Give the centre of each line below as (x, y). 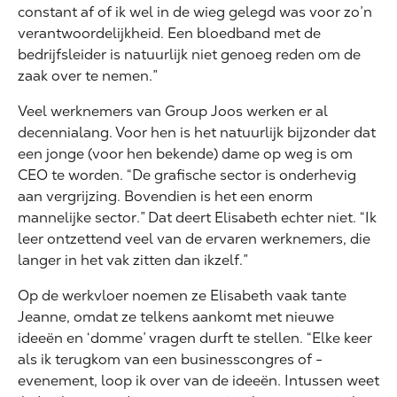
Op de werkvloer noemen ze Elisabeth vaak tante (182, 295)
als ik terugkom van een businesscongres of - (170, 359)
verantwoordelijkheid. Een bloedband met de (169, 33)
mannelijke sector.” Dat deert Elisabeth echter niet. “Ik (197, 217)
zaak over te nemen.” (88, 75)
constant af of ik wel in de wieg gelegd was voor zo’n (195, 12)
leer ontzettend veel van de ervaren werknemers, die (194, 238)
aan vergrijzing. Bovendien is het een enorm (165, 196)
